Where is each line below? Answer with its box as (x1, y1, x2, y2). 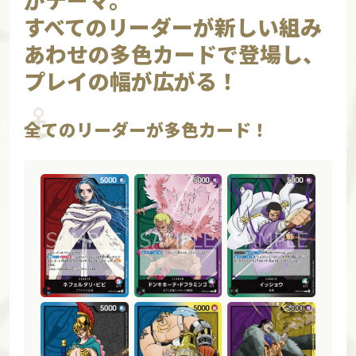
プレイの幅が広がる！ (23, 65, 238, 97)
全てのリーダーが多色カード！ (23, 117, 269, 142)
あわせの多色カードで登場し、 (23, 38, 324, 70)
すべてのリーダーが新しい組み (23, 11, 322, 43)
